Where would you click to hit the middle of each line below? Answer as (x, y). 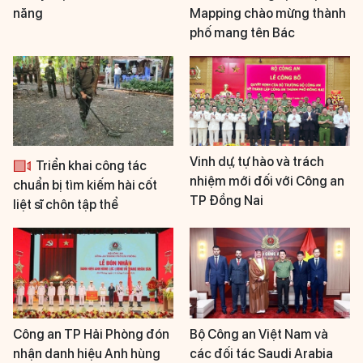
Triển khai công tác (90, 166)
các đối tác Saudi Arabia (261, 353)
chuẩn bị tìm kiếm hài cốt (85, 186)
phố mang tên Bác (242, 33)
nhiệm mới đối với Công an (267, 181)
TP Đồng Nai (226, 201)
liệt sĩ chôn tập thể (66, 205)
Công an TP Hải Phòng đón (91, 334)
